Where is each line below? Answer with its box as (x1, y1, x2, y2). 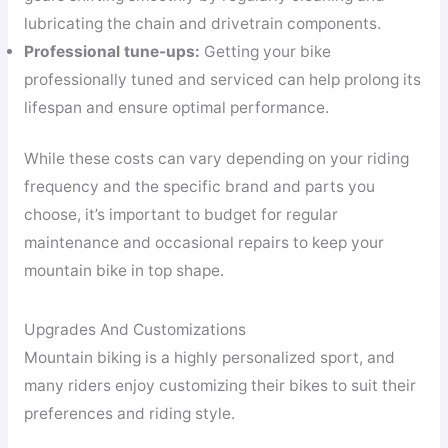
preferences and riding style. (23, 404, 235, 424)
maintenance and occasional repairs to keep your (23, 232, 384, 252)
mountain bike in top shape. (23, 260, 224, 280)
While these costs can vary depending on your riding (23, 148, 409, 168)
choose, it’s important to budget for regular (23, 204, 338, 224)
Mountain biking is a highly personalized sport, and (23, 348, 395, 368)
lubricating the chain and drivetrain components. (23, 13, 381, 33)
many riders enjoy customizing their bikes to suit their (23, 376, 416, 396)
